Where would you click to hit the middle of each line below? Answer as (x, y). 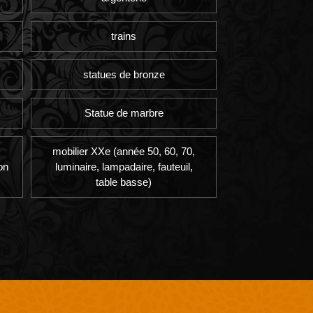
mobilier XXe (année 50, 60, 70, (124, 152)
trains (124, 36)
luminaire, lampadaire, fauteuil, (124, 167)
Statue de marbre (124, 113)
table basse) (124, 182)
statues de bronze (124, 75)
